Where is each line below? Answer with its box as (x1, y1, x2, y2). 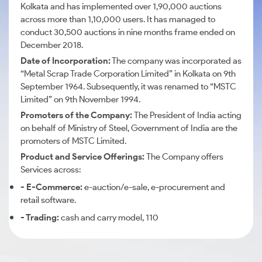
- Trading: (20, 212, 59, 223)
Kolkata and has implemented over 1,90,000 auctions (20, 1, 222, 12)
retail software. (20, 195, 76, 205)
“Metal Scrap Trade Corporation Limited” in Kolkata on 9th (20, 68, 236, 79)
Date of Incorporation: (20, 56, 111, 66)
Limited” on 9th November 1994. (20, 94, 140, 105)
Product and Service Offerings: (20, 151, 146, 162)
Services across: (20, 164, 81, 175)
